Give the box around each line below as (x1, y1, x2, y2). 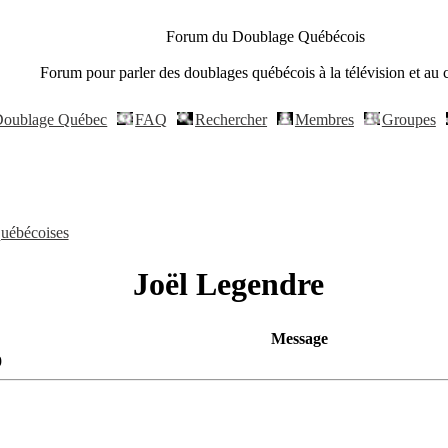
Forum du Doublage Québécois (166, 28, 365, 45)
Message (271, 330, 328, 347)
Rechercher (195, 111, 268, 128)
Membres (294, 111, 354, 128)
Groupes (381, 111, 436, 128)
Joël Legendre (124, 266, 324, 303)
